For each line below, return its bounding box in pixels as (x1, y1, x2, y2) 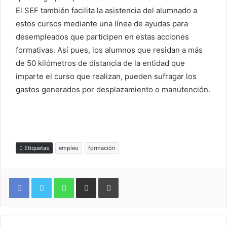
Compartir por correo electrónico (96, 173, 131, 182)
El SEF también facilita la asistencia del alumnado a (16, 6, 197, 16)
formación (88, 144, 115, 152)
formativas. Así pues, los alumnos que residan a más (16, 45, 203, 55)
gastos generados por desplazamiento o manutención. (16, 85, 210, 95)
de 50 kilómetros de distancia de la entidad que (16, 58, 185, 68)
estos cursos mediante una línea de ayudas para (16, 19, 188, 29)
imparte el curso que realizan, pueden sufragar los (16, 71, 197, 82)
